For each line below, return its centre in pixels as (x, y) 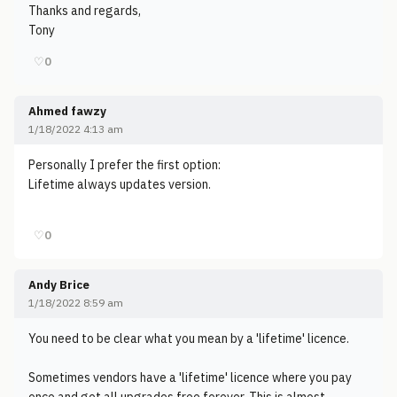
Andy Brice (59, 285)
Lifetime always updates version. (120, 184)
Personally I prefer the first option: (125, 165)
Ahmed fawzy (67, 111)
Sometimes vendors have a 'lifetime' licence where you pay (190, 378)
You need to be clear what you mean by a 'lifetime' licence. (189, 339)
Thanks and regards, (85, 11)
